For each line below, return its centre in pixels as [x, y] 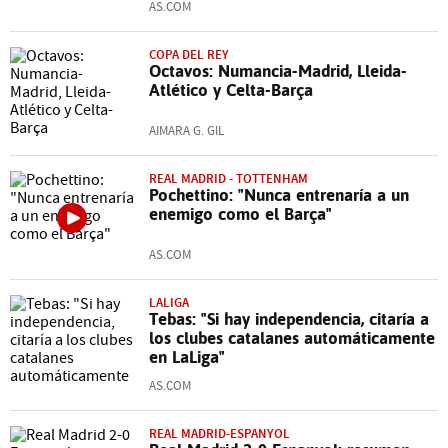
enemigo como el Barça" [240, 214]
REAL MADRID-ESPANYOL [219, 433]
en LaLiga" [187, 357]
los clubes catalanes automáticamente [292, 338]
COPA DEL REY [189, 54]
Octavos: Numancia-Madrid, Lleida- [278, 71]
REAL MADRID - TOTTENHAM [228, 178]
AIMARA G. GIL [186, 131]
